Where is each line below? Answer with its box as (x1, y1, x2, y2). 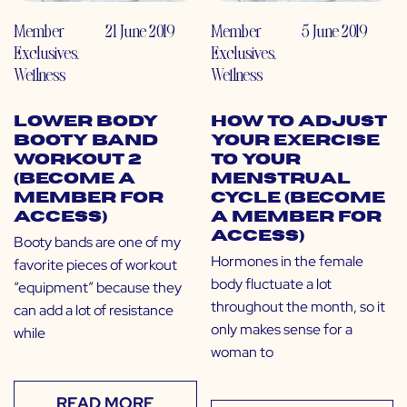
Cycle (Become (210, 191, 385, 206)
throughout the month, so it (210, 297, 385, 317)
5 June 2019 (302, 19, 368, 43)
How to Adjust (210, 114, 387, 130)
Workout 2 (14, 153, 142, 168)
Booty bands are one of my (14, 233, 181, 253)
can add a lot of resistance (14, 301, 174, 321)
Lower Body (14, 114, 158, 130)
